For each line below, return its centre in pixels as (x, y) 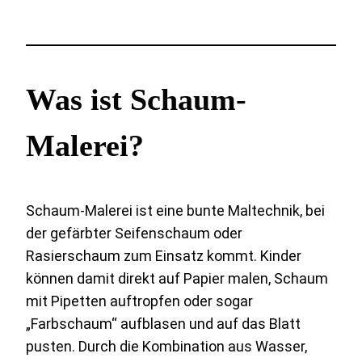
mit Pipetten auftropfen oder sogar (139, 301)
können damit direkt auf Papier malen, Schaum (177, 278)
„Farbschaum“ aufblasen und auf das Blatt (163, 323)
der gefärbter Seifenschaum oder (134, 233)
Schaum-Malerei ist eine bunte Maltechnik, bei (175, 210)
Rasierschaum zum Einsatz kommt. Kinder (164, 255)
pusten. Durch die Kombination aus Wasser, (166, 346)
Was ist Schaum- (136, 99)
